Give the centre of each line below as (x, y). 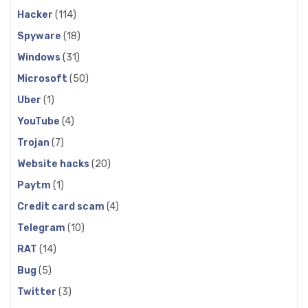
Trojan (34, 142)
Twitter (38, 291)
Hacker (36, 14)
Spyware (40, 36)
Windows (40, 57)
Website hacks (54, 164)
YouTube (40, 121)
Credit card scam (62, 206)
